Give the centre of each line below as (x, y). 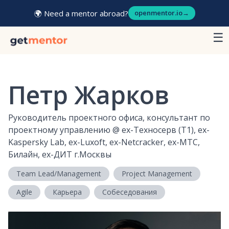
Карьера (67, 192)
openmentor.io (158, 13)
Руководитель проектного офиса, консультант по (109, 118)
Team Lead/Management (59, 174)
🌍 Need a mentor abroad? (81, 13)
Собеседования (130, 192)
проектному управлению (59, 130)
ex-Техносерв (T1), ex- (166, 130)
